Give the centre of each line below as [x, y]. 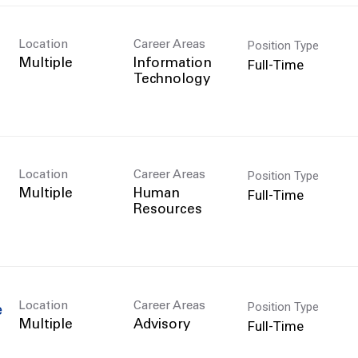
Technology [171, 80]
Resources [167, 210]
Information [172, 64]
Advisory [161, 325]
